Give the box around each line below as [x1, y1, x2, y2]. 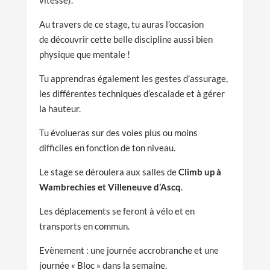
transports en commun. [39, 220, 130, 231]
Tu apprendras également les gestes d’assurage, [39, 72, 228, 84]
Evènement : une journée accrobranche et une [39, 244, 219, 256]
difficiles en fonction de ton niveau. [39, 142, 175, 153]
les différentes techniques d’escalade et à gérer [39, 87, 225, 99]
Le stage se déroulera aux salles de [39, 166, 178, 177]
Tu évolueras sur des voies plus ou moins [39, 127, 198, 138]
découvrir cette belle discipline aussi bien [50, 33, 213, 45]
